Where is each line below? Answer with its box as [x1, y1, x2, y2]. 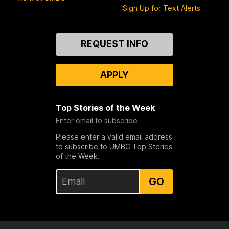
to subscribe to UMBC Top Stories [55, 142, 172, 151]
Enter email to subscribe [55, 116, 138, 125]
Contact [16, 33, 50, 43]
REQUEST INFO [80, 38, 148, 49]
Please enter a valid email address [55, 132, 172, 141]
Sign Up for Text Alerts [123, 3, 200, 12]
